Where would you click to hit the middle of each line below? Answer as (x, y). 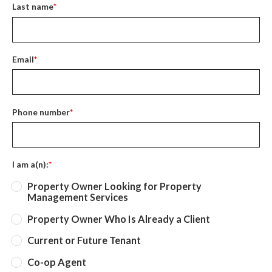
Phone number (41, 112)
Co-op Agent (57, 262)
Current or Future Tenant (84, 240)
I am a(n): (30, 165)
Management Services (78, 197)
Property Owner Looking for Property (114, 186)
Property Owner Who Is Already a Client (119, 219)
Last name (33, 7)
